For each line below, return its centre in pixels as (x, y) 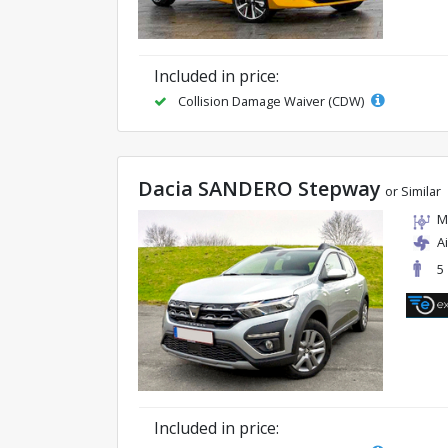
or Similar (413, 191)
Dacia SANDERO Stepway (259, 189)
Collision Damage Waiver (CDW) (271, 101)
